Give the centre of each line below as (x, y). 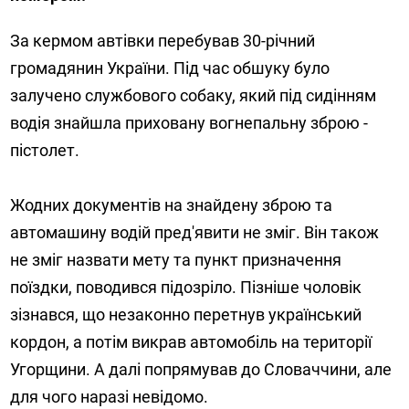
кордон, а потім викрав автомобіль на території (191, 342)
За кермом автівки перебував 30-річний (163, 41)
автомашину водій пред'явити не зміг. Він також (195, 233)
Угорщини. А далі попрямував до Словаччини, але (201, 370)
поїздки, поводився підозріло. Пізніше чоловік (186, 288)
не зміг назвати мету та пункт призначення (176, 260)
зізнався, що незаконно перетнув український (186, 315)
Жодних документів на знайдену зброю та (172, 205)
